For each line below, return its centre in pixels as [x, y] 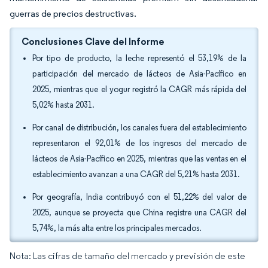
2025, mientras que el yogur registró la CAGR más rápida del [139, 89]
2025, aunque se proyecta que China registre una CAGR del [139, 213]
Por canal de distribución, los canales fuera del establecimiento [139, 128]
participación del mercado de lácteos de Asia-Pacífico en [139, 74]
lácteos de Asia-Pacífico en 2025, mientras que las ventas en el [139, 159]
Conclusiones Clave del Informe [93, 41]
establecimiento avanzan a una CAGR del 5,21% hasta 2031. [136, 174]
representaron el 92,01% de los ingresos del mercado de [139, 143]
